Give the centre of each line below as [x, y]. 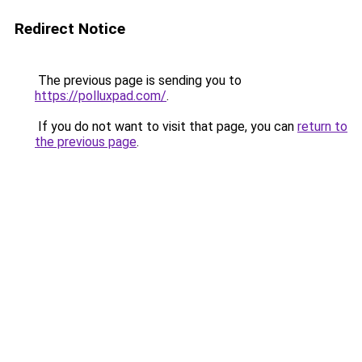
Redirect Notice [70, 29]
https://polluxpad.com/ [101, 96]
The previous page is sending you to [138, 80]
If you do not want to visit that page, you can [166, 126]
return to [322, 126]
